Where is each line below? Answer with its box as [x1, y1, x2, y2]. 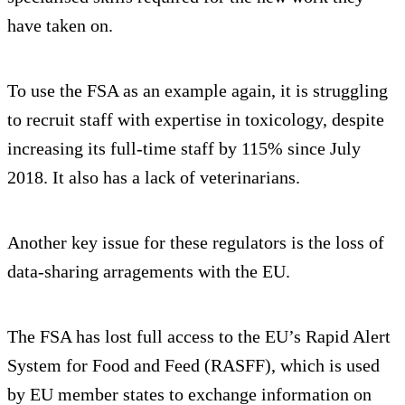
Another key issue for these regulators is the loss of [7, 231, 384, 252]
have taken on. [7, 14, 113, 35]
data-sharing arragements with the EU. [7, 260, 290, 281]
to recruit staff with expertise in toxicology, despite [7, 108, 384, 129]
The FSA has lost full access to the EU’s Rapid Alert [7, 325, 391, 346]
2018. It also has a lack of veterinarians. [7, 166, 300, 187]
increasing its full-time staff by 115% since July [7, 137, 361, 158]
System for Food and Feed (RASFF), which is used [7, 354, 380, 375]
